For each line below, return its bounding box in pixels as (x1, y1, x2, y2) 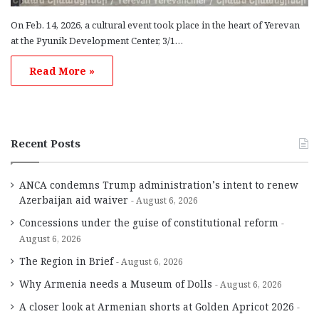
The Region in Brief (19, 254, 113, 268)
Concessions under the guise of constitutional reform (19, 216, 278, 230)
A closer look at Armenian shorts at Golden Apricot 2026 (19, 300, 294, 314)
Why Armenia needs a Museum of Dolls (19, 277, 212, 291)
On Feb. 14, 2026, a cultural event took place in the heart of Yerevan (11, 19, 300, 32)
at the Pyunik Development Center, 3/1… (11, 34, 183, 48)
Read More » (29, 64, 95, 78)
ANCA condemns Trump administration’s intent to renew (19, 178, 298, 192)
